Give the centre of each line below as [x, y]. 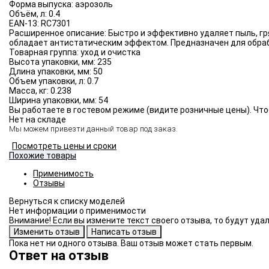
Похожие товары [43, 156]
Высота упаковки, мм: [53, 62]
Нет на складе [38, 120]
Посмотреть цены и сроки [64, 146]
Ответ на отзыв [59, 256]
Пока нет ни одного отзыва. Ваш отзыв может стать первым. [131, 243]
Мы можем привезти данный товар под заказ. [93, 129]
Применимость [63, 174]
